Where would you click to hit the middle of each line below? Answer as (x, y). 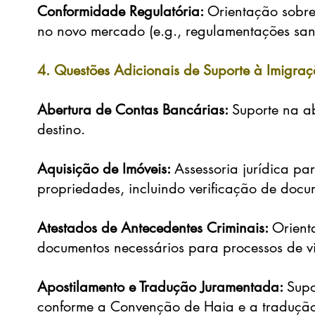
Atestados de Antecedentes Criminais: (155, 228)
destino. (62, 129)
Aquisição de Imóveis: (106, 169)
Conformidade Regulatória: (123, 11)
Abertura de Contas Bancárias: (135, 110)
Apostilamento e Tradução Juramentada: (162, 287)
